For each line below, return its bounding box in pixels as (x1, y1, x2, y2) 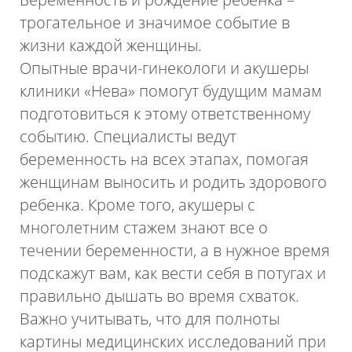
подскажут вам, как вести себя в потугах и (20, 262, 327, 284)
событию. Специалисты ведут (20, 125, 237, 147)
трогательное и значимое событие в (20, 11, 291, 33)
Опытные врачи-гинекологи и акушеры (20, 57, 310, 79)
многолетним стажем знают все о (20, 216, 269, 238)
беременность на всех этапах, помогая (20, 148, 310, 170)
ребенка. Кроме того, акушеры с (20, 193, 256, 215)
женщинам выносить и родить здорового (20, 170, 328, 192)
